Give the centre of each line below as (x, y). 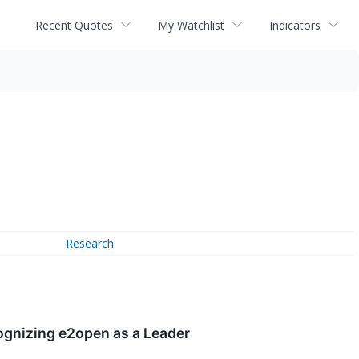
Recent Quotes (74, 25)
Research (90, 244)
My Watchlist (191, 25)
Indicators (295, 25)
